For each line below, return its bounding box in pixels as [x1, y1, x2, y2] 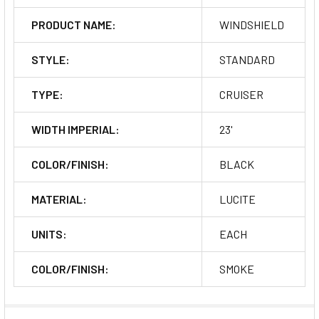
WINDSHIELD [219, 17, 284, 31]
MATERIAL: [31, 192, 87, 206]
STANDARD [219, 52, 275, 66]
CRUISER [219, 87, 263, 101]
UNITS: [31, 226, 67, 241]
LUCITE [219, 192, 256, 206]
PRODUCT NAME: [31, 17, 116, 31]
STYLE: [31, 52, 70, 66]
